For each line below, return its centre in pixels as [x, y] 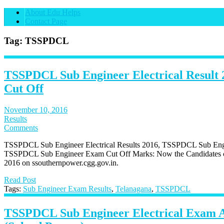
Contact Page [46, 21]
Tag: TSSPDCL [36, 40]
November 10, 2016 [36, 110]
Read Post [20, 180]
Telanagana [133, 189]
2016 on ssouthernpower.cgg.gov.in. [61, 163]
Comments [21, 128]
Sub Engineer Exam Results [67, 189]
